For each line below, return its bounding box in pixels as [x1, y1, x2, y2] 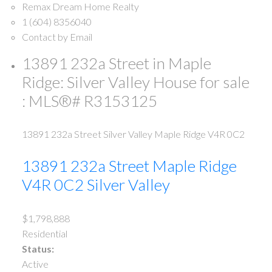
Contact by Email [21, 31, 92, 43]
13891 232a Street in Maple [21, 53, 211, 73]
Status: [21, 242, 54, 254]
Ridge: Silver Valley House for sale [21, 72, 250, 92]
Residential [21, 227, 67, 239]
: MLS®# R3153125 [21, 91, 157, 111]
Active [21, 257, 49, 270]
